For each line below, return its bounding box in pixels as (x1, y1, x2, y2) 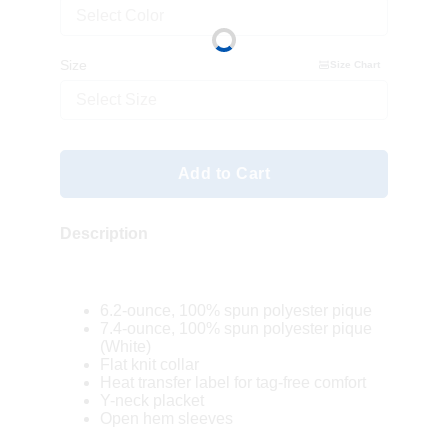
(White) (100, 337, 151, 355)
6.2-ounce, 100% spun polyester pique (100, 301, 372, 319)
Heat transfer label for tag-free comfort (100, 373, 366, 391)
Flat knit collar (100, 355, 199, 373)
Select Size (76, 90, 157, 108)
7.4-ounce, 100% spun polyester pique (100, 319, 372, 337)
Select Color (76, 6, 164, 24)
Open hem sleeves (100, 409, 233, 427)
